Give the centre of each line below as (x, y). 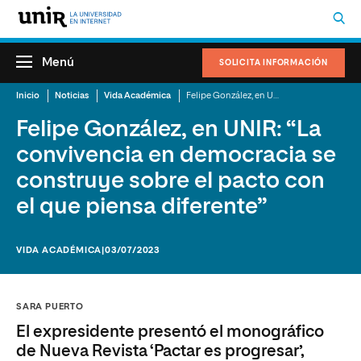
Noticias (72, 95)
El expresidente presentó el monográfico (170, 332)
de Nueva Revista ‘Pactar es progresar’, (160, 351)
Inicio (28, 95)
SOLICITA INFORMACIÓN (274, 63)
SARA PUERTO (50, 307)
